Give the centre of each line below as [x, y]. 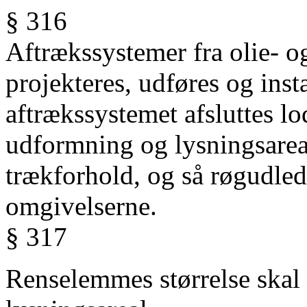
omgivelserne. [81, 206]
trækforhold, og [94, 175]
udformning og [90, 144]
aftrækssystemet [95, 113]
